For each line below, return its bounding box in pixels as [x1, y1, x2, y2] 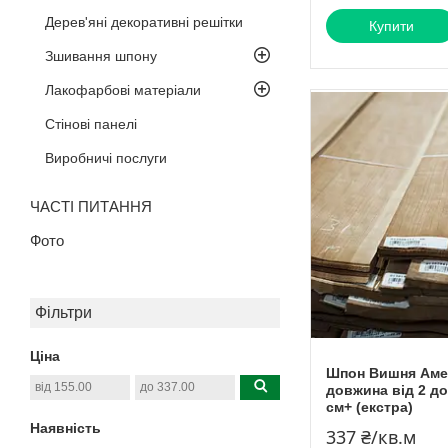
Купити [368, 18, 414, 35]
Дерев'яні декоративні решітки [45, 13, 243, 30]
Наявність [30, 419, 101, 436]
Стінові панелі [45, 115, 137, 132]
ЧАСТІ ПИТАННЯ [30, 197, 152, 215]
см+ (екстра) [326, 399, 413, 416]
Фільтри [35, 303, 92, 321]
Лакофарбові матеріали [45, 81, 201, 98]
